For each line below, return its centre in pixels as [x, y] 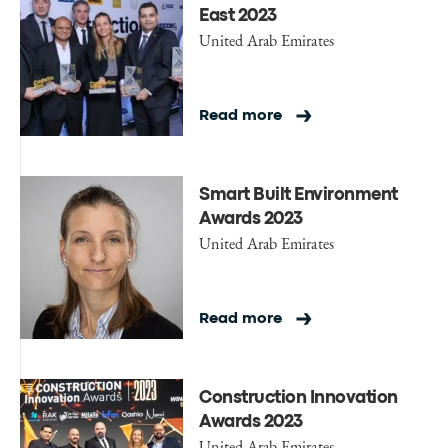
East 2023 [238, 16]
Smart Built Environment [298, 195]
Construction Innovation [298, 399]
